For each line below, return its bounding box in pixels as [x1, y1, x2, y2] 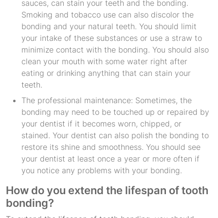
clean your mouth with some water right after [21, 56, 187, 66]
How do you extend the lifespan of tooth [6, 184, 208, 197]
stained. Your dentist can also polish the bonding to [21, 130, 209, 140]
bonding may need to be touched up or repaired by [21, 107, 209, 117]
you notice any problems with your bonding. [21, 165, 182, 175]
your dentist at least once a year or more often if [21, 154, 200, 163]
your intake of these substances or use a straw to [21, 33, 202, 43]
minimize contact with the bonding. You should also [21, 45, 209, 54]
